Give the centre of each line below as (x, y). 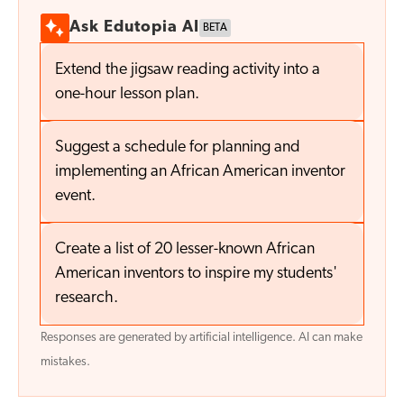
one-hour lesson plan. (127, 95)
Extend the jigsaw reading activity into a (188, 70)
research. (87, 298)
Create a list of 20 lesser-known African (185, 250)
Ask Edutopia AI (134, 28)
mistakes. (65, 363)
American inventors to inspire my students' (196, 274)
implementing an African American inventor (200, 172)
